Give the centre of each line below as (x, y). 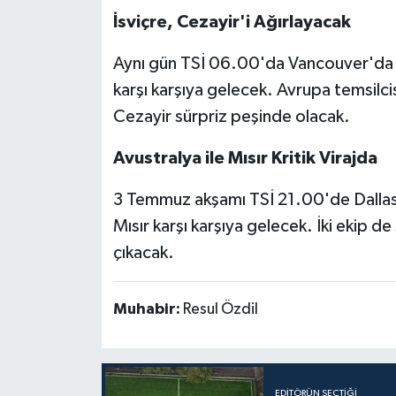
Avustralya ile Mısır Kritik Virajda (245, 158)
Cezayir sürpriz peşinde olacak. (231, 116)
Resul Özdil (220, 309)
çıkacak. (143, 252)
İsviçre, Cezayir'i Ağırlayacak (232, 22)
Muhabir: (148, 309)
